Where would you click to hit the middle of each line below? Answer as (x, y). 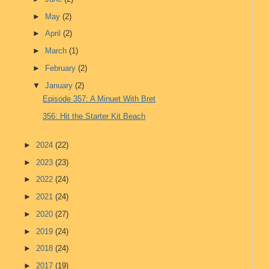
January (60, 85)
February (62, 68)
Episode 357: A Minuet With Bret (99, 98)
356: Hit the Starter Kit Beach (94, 116)
